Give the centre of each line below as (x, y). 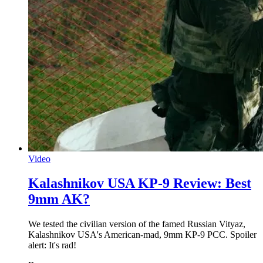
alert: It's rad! (52, 245)
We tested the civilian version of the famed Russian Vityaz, (137, 224)
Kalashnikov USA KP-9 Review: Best (140, 183)
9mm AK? (59, 199)
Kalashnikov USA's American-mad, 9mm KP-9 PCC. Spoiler (142, 235)
